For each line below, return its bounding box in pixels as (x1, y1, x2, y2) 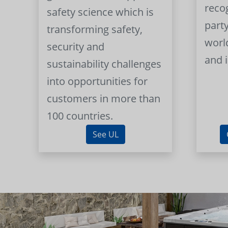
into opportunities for (47, 74, 148, 89)
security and (47, 40, 105, 54)
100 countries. (47, 109, 113, 123)
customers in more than (47, 92, 161, 106)
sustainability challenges (47, 57, 162, 71)
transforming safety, (47, 22, 143, 37)
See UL (92, 129, 119, 140)
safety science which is (47, 5, 154, 19)
